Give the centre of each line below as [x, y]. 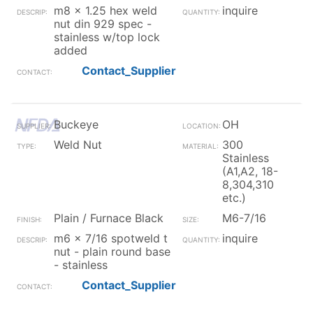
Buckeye [76, 124]
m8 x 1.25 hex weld [105, 10]
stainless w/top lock [107, 37]
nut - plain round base [112, 252]
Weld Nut [78, 145]
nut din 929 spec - [103, 24]
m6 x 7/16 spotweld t [111, 238]
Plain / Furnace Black [109, 218]
